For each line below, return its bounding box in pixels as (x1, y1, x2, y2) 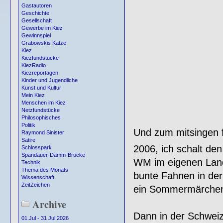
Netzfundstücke (21, 107, 60, 113)
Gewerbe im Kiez (21, 25, 63, 31)
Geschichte (21, 10, 49, 16)
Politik (21, 122, 35, 128)
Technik (21, 159, 40, 166)
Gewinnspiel (21, 32, 51, 39)
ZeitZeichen (21, 182, 50, 188)
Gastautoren (21, 2, 52, 9)
